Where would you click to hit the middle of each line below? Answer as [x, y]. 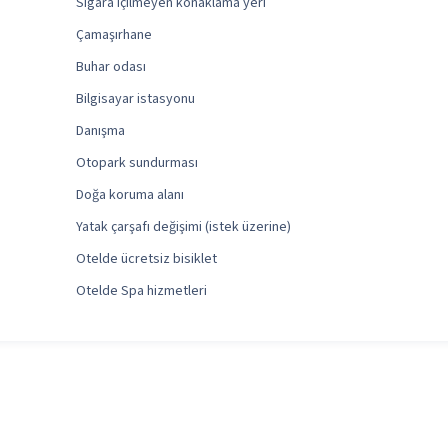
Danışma [100, 131]
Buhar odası [110, 67]
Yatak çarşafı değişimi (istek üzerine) [183, 227]
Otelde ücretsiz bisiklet [146, 259]
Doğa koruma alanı [129, 195]
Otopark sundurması [136, 163]
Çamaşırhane [113, 35]
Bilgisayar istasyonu [135, 99]
